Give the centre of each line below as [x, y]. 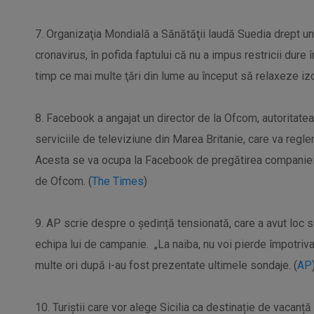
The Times [118, 181]
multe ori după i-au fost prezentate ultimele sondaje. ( [166, 265]
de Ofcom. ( [63, 181]
